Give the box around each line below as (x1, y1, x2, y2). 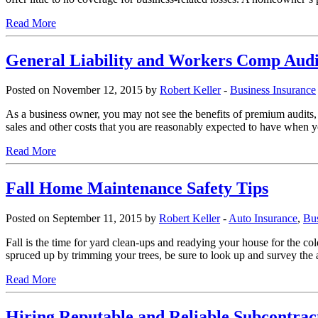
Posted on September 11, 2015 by (6, 212, 159, 225)
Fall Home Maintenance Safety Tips (6, 179, 268, 198)
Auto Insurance (229, 212, 297, 225)
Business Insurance (230, 84, 316, 97)
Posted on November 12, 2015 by (6, 84, 160, 97)
